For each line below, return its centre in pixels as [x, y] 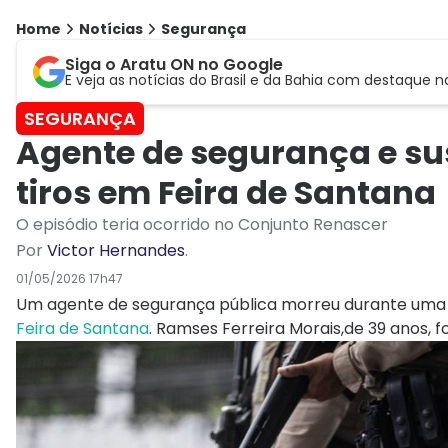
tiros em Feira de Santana [226, 193]
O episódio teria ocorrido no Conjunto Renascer [202, 225]
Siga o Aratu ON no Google [174, 65]
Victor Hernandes [116, 251]
